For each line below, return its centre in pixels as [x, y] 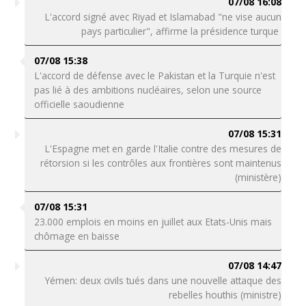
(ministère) [259, 177]
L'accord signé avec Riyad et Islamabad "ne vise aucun [163, 17]
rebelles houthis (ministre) [225, 295]
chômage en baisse [76, 236]
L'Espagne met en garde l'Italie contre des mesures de [163, 149]
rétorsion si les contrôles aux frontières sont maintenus [161, 163]
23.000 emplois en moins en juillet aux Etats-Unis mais [153, 222]
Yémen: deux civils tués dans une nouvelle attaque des [164, 280]
